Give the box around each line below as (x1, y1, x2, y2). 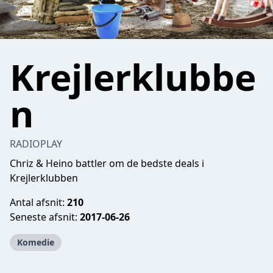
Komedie (17, 236, 54, 248)
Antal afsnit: (10, 196, 67, 209)
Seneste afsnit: (10, 210, 80, 224)
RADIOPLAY (10, 137, 62, 151)
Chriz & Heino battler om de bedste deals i (10, 157, 204, 170)
